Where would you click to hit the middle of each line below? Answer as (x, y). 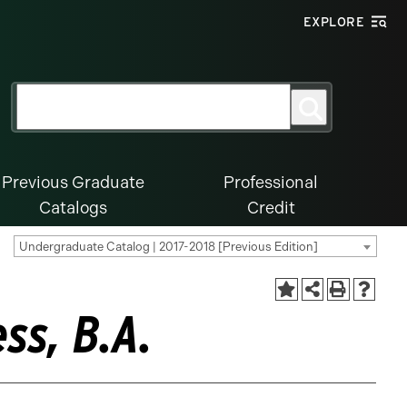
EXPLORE (333, 22)
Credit (271, 208)
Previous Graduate (73, 183)
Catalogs (73, 208)
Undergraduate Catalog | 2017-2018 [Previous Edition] (169, 247)
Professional (271, 183)
